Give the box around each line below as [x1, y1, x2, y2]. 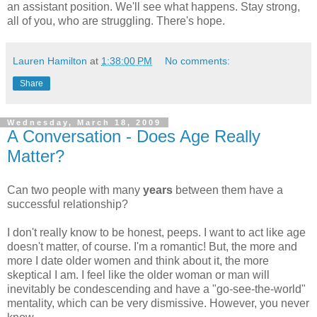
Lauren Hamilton [13, 55, 87, 67]
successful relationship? [7, 198, 128, 211]
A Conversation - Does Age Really [7, 127, 260, 146]
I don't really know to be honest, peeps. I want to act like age [7, 226, 306, 239]
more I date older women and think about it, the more [7, 255, 269, 267]
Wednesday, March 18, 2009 [7, 118, 161, 127]
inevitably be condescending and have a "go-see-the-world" [7, 283, 306, 296]
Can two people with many [7, 184, 143, 197]
